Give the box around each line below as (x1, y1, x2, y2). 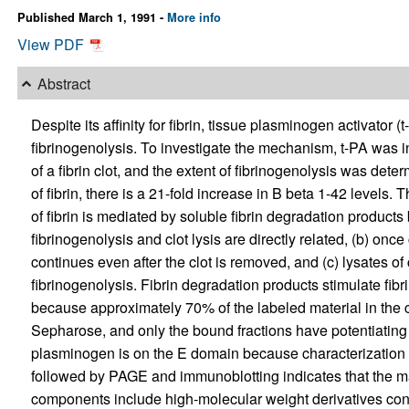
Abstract (37, 72, 90, 94)
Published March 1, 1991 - (16, 9, 167, 26)
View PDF (16, 34, 88, 56)
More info (166, 9, 221, 26)
